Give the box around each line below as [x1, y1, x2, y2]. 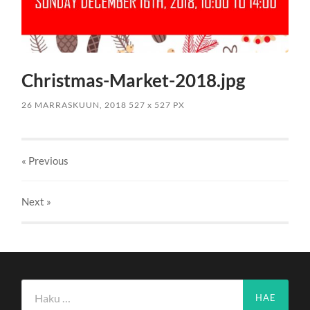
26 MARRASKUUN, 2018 [21, 99, 127, 110]
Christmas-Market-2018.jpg [21, 69, 246, 91]
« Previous [21, 154, 69, 167]
